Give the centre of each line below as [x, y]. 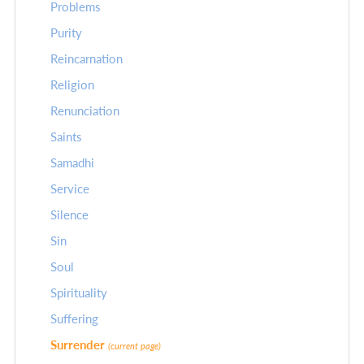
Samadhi [72, 163]
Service [70, 189]
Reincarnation [87, 59]
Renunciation [85, 111]
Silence [69, 215]
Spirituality [79, 293]
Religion [72, 85]
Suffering [74, 319]
